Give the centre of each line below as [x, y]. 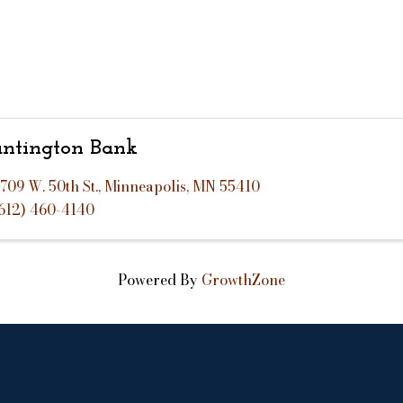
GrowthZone [243, 280]
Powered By [160, 280]
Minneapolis [145, 186]
